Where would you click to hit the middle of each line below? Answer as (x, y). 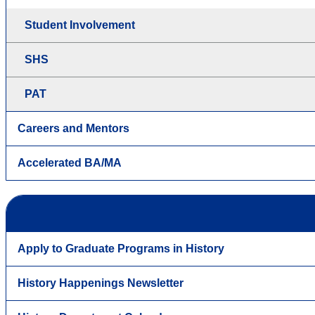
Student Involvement (80, 25)
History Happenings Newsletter (101, 283)
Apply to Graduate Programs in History (121, 248)
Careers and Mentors (73, 128)
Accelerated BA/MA (70, 162)
